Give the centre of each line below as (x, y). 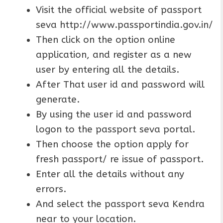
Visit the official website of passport (119, 10)
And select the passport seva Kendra (120, 204)
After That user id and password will (120, 85)
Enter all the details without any (110, 174)
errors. (51, 189)
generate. (58, 100)
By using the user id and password (114, 115)
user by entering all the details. (108, 70)
